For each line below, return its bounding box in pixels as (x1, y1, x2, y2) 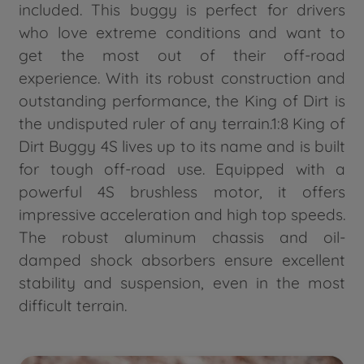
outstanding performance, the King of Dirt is (19, 90, 345, 110)
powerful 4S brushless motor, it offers (19, 181, 345, 201)
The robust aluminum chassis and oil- (19, 227, 345, 247)
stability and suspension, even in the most (19, 272, 345, 292)
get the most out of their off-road (19, 45, 345, 65)
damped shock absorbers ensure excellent (19, 249, 345, 270)
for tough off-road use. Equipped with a (19, 158, 345, 179)
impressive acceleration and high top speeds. (19, 204, 345, 224)
